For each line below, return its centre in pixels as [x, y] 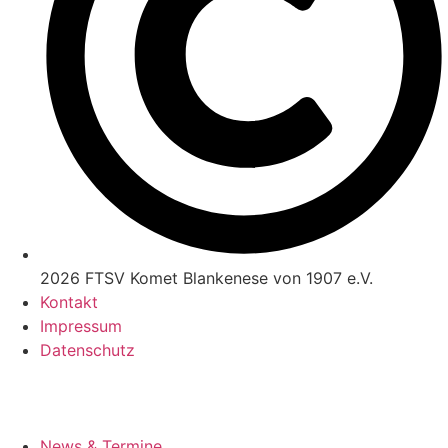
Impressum [81, 325]
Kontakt [69, 301]
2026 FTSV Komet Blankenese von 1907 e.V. [206, 277]
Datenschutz [87, 349]
